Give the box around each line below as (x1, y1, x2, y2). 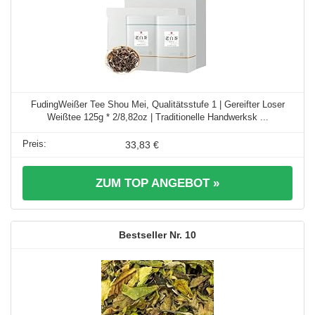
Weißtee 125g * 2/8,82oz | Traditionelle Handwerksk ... (46, 111, 269, 122)
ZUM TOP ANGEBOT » (96, 176, 219, 190)
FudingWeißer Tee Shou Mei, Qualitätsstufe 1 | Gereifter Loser (30, 98, 285, 110)
